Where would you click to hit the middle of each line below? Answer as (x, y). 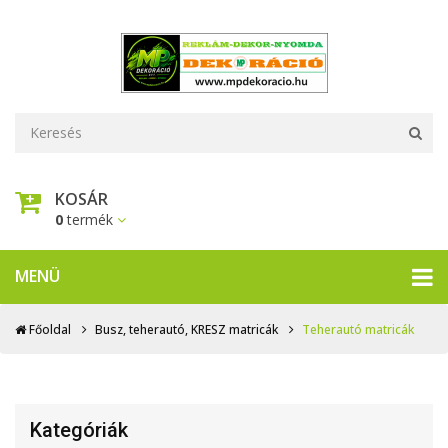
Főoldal (48, 329)
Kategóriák (79, 430)
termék (90, 219)
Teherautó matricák (358, 329)
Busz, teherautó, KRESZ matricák (186, 329)
